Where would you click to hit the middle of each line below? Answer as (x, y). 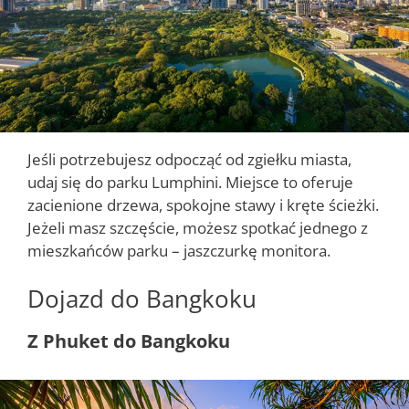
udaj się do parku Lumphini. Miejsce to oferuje (190, 182)
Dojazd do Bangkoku (142, 299)
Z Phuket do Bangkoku (129, 341)
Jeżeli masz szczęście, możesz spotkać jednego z (198, 227)
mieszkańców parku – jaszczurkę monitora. (179, 250)
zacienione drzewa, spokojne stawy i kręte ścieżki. (203, 204)
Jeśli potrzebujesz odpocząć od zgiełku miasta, (189, 159)
